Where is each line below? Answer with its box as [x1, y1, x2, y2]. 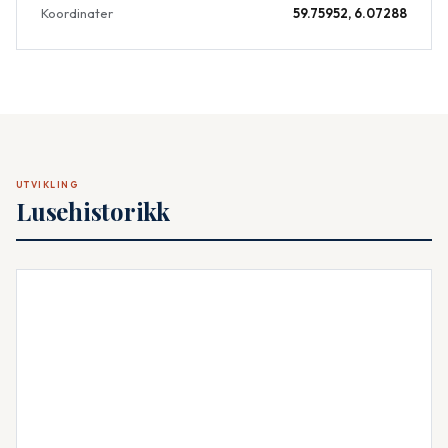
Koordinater [41, 4, 113, 21]
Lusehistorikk [16, 194, 170, 227]
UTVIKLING [16, 178, 79, 190]
